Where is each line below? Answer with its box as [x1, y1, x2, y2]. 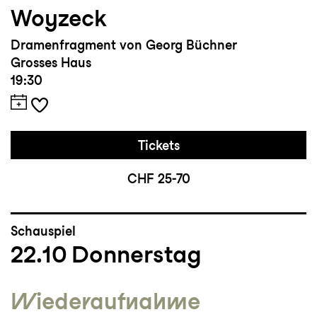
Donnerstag [71, 240, 202, 269]
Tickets [137, 138, 180, 154]
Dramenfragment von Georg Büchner [11, 38, 237, 53]
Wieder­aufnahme [11, 287, 200, 316]
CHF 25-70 [127, 171, 190, 187]
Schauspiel [11, 224, 76, 239]
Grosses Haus [11, 55, 91, 71]
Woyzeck [11, 4, 107, 33]
